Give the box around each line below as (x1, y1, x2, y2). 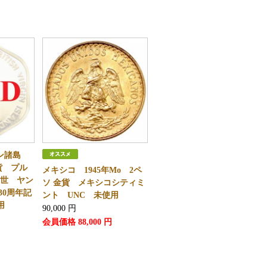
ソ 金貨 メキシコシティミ (42, 178, 145, 187)
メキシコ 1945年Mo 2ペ (42, 166, 142, 175)
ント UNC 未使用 (42, 191, 119, 200)
